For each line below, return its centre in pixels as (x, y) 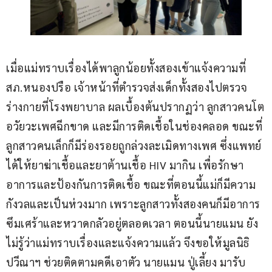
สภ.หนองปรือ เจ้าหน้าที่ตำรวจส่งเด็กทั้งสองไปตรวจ (127, 87)
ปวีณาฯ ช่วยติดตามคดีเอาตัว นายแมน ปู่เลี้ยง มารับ (126, 262)
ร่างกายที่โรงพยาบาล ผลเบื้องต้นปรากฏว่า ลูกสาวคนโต (135, 106)
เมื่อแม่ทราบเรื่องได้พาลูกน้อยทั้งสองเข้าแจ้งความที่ (127, 67)
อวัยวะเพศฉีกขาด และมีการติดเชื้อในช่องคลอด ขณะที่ (134, 126)
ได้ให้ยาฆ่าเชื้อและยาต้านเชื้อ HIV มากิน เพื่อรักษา (125, 165)
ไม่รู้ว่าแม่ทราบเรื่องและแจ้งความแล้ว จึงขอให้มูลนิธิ (128, 242)
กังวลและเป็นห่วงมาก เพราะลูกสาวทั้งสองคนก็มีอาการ (133, 203)
